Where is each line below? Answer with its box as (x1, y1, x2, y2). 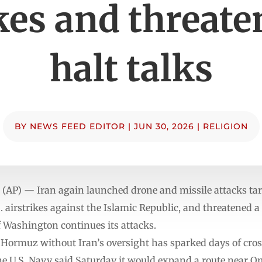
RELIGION (202, 120, 248, 132)
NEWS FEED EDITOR (29, 120, 125, 132)
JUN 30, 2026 (133, 120, 194, 132)
